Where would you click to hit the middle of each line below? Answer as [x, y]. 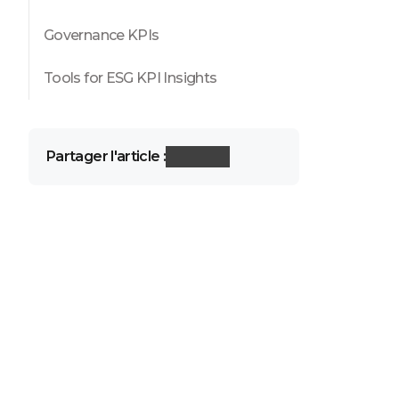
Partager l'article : [106, 156]
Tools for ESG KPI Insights [130, 78]
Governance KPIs [103, 35]
